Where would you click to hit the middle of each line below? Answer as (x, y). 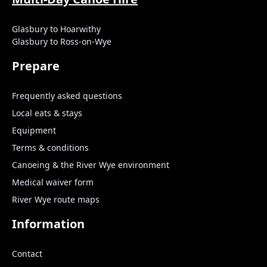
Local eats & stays (47, 113)
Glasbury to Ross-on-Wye (62, 42)
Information (48, 224)
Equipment (34, 131)
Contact (27, 254)
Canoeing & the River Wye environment (91, 165)
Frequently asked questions (67, 96)
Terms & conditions (50, 148)
